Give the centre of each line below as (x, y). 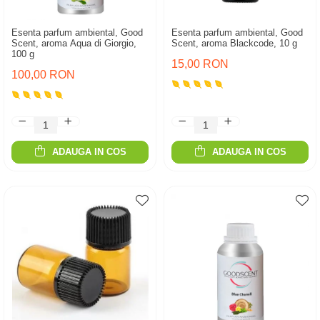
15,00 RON (200, 64)
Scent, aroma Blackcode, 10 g (234, 43)
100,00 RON (43, 75)
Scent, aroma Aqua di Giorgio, (74, 43)
